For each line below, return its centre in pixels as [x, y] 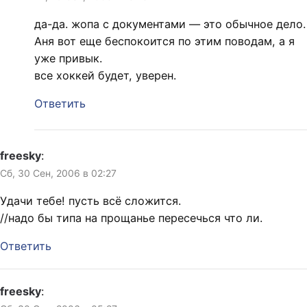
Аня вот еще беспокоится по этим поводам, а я [164, 41]
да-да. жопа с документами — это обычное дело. [170, 24]
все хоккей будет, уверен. [105, 75]
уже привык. [68, 58]
